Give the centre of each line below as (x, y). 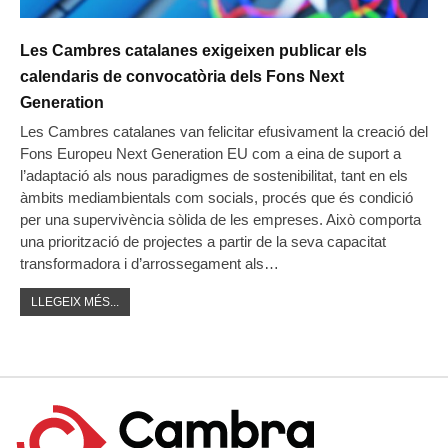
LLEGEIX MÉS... (75, 301)
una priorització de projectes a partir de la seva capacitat (203, 241)
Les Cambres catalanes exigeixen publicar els (193, 50)
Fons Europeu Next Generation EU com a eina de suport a (210, 153)
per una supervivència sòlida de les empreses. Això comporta (220, 219)
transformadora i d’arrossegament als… (149, 263)
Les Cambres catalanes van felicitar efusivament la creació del (224, 131)
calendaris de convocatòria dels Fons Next (182, 76)
